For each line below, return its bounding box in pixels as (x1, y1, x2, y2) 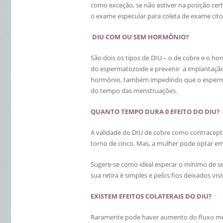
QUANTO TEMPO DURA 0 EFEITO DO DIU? (91, 107, 220, 116)
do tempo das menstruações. (91, 86, 177, 95)
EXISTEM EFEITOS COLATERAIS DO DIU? (91, 192, 212, 201)
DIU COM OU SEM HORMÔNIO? (91, 32, 189, 41)
